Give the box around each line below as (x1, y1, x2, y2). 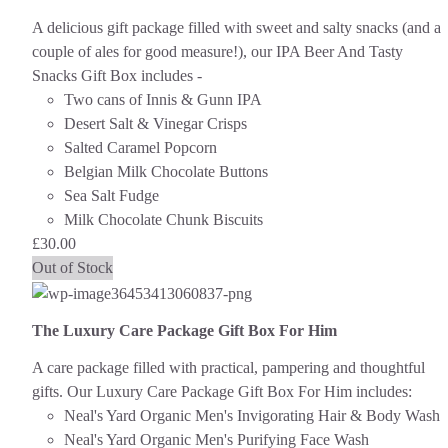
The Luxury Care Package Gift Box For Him (32, 321, 337, 339)
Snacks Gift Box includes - (32, 67, 202, 85)
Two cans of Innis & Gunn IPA (64, 91, 262, 109)
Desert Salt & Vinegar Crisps (64, 115, 247, 133)
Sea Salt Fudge (64, 187, 159, 205)
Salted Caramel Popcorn (64, 139, 217, 157)
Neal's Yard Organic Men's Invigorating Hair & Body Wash (64, 407, 440, 425)
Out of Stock (32, 259, 113, 277)
